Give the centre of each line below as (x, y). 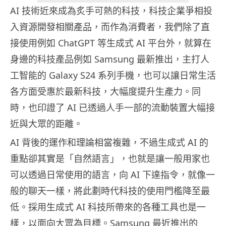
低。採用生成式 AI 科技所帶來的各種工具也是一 (108, 207)
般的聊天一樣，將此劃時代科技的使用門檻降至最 (110, 191)
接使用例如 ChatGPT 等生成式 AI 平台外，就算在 (111, 43)
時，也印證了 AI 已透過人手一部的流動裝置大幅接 (112, 108)
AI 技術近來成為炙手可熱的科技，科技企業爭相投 (111, 11)
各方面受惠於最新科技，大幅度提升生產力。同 (105, 92)
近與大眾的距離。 (46, 124)
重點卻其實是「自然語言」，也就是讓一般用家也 (110, 159)
